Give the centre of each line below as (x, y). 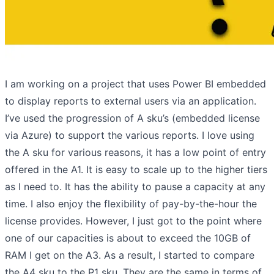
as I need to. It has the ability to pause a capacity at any (135, 186)
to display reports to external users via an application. (131, 101)
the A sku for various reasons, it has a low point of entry (135, 152)
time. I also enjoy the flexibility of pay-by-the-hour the (131, 203)
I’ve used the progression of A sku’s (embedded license (132, 118)
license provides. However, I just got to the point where (133, 220)
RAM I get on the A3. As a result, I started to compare (130, 255)
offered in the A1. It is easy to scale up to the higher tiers (136, 169)
